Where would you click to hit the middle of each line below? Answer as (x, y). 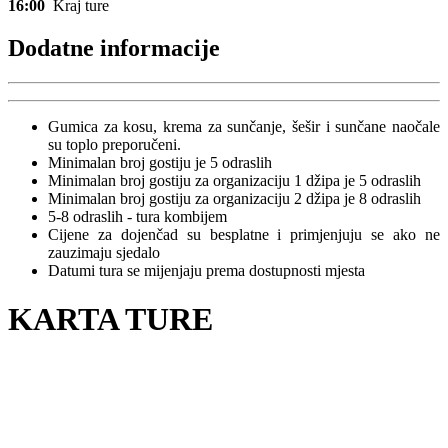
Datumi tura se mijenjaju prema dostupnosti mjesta (206, 270)
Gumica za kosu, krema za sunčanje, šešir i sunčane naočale (244, 126)
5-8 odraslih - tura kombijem (137, 216)
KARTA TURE (110, 319)
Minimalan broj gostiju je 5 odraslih (160, 162)
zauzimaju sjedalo (104, 252)
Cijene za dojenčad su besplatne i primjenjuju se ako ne (244, 234)
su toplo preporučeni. (116, 144)
